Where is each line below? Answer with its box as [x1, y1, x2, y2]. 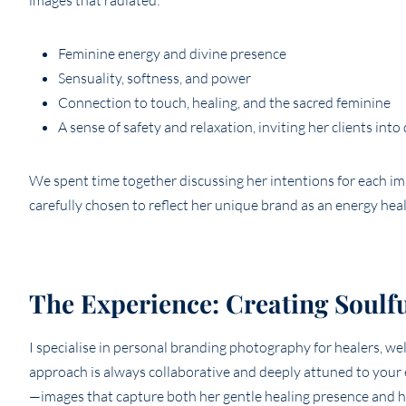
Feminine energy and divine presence [58, 44, 286, 63]
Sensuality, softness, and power [58, 69, 251, 88]
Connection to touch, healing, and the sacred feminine [58, 93, 391, 112]
